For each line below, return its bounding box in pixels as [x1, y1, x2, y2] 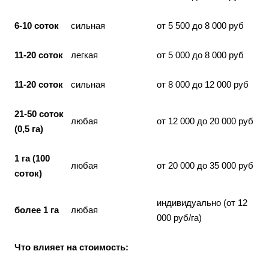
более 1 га [14, 204, 59, 215]
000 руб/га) [157, 212, 202, 223]
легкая [71, 49, 98, 60]
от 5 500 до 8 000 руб [157, 20, 244, 31]
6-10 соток [14, 20, 59, 31]
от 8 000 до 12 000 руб [157, 79, 249, 89]
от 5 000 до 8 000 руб [157, 49, 244, 60]
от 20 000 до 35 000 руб [157, 160, 253, 171]
